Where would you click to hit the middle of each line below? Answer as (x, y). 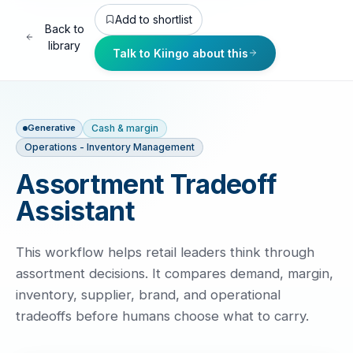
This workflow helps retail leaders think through (165, 252)
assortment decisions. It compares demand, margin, (175, 273)
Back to (64, 29)
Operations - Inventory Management (110, 147)
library (65, 46)
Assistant (75, 210)
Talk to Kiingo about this (181, 53)
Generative (52, 128)
